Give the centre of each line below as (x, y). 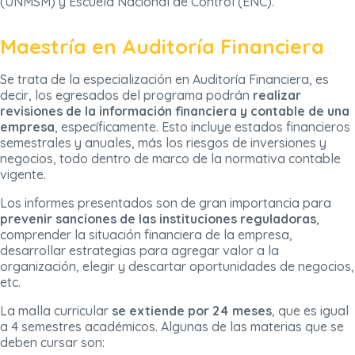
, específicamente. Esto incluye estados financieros (202, 127)
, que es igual (310, 311)
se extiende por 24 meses (190, 311)
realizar (277, 95)
